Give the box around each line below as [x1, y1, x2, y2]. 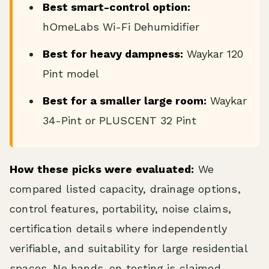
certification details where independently [10, 222, 228, 235]
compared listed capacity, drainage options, [10, 182, 241, 195]
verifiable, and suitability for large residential [10, 241, 247, 255]
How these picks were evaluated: [10, 162, 195, 175]
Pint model [43, 67, 99, 80]
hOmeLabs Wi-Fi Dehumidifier [43, 20, 199, 33]
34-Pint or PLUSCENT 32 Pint [43, 113, 196, 127]
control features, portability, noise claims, [10, 202, 231, 215]
